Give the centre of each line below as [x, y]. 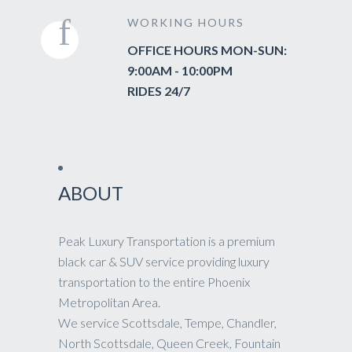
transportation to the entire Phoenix [154, 282]
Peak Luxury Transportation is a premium [167, 241]
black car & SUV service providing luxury [164, 261]
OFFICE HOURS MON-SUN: [207, 50]
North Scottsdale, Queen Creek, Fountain [169, 343]
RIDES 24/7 [159, 91]
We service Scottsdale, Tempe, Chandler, [167, 323]
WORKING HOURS [186, 22]
